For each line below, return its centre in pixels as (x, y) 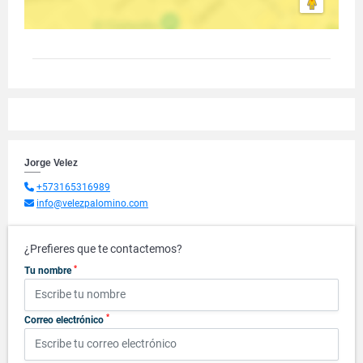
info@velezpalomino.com (92, 203)
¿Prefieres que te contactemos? (103, 249)
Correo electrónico (65, 320)
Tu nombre (49, 271)
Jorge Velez (51, 163)
